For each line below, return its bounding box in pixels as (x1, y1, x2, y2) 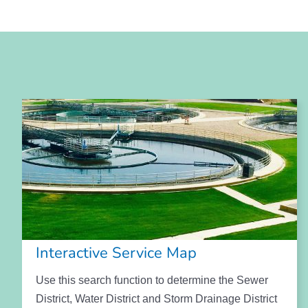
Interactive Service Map (36, 242, 197, 263)
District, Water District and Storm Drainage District (36, 292, 277, 305)
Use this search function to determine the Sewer (36, 274, 268, 286)
